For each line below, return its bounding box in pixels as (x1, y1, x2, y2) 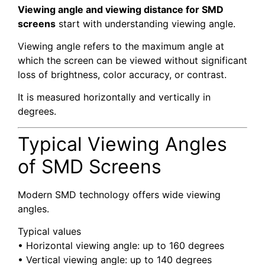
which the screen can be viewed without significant (18, 54, 247, 66)
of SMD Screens (18, 154, 161, 178)
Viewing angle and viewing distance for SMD (18, 3, 224, 15)
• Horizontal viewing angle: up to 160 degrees (18, 240, 224, 252)
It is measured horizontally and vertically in (18, 91, 211, 104)
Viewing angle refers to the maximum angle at (18, 40, 224, 52)
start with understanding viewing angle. (56, 17, 235, 30)
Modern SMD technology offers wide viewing (18, 188, 221, 201)
